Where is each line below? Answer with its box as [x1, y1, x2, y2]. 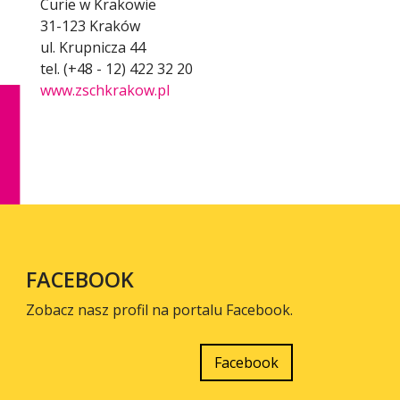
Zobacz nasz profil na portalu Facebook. [26, 299, 293, 320]
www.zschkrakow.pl [40, 79, 170, 100]
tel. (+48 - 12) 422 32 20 [40, 58, 193, 79]
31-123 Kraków [40, 15, 140, 36]
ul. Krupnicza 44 [40, 37, 146, 57]
